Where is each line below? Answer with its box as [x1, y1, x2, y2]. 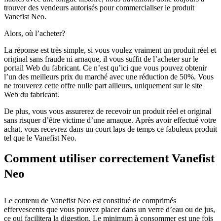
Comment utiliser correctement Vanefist [4, 151, 215, 165]
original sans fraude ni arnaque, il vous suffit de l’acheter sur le [4, 55, 198, 63]
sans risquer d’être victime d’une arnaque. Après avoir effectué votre [4, 116, 216, 124]
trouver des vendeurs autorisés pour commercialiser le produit [4, 3, 194, 12]
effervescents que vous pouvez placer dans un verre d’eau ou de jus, [4, 205, 215, 214]
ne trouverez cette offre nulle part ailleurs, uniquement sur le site [4, 81, 202, 90]
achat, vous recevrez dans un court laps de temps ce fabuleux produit [4, 125, 217, 133]
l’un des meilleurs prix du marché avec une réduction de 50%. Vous [4, 73, 214, 81]
